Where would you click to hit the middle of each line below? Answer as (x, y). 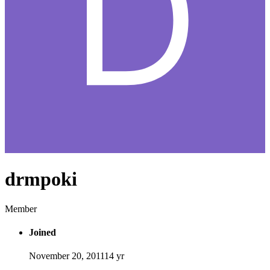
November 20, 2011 (67, 256)
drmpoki (41, 179)
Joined (42, 232)
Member (21, 209)
